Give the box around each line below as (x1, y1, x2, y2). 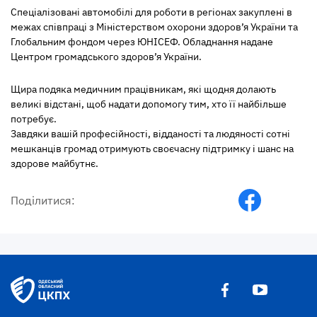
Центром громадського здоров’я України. (11, 50, 202, 63)
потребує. (11, 113, 57, 125)
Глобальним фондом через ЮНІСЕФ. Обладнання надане (11, 35, 273, 48)
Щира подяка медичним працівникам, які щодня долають (11, 83, 276, 96)
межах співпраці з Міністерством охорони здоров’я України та (11, 21, 298, 33)
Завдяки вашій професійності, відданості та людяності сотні (11, 127, 290, 140)
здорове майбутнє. (11, 157, 98, 170)
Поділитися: (11, 193, 75, 207)
